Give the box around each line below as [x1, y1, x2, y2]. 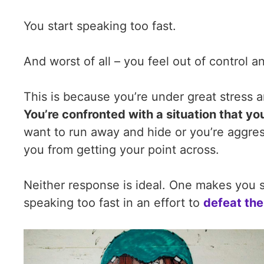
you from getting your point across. [24, 143, 223, 157]
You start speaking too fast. [24, 19, 176, 33]
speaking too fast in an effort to [24, 196, 203, 210]
